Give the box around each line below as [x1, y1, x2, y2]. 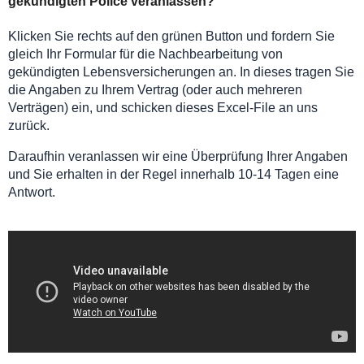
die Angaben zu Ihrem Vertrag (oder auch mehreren [8, 83, 302, 97]
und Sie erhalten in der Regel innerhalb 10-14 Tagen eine [8, 167, 339, 182]
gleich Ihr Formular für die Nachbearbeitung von [8, 47, 283, 62]
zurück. [8, 119, 50, 133]
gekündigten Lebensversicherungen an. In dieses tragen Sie [8, 65, 354, 80]
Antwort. [8, 185, 55, 200]
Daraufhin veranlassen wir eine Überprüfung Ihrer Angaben [8, 149, 348, 164]
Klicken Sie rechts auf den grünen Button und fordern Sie [8, 29, 335, 44]
